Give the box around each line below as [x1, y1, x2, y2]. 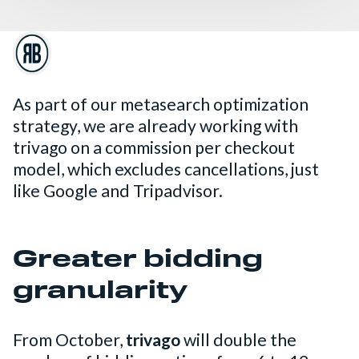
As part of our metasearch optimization [13, 94, 309, 115]
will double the [184, 329, 296, 351]
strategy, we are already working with [13, 115, 298, 137]
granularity [13, 280, 188, 305]
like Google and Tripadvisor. [13, 180, 223, 202]
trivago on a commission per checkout [13, 137, 295, 159]
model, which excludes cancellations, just [13, 159, 319, 180]
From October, [13, 329, 126, 351]
